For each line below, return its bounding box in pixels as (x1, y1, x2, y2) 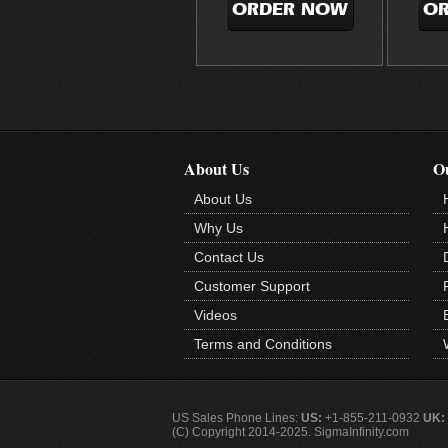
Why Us (194, 219, 243, 236)
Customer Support (194, 277, 310, 294)
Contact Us (194, 248, 264, 265)
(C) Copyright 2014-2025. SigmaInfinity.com (172, 424, 409, 439)
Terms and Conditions (194, 335, 332, 352)
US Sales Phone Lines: (172, 410, 301, 425)
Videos (194, 306, 237, 323)
